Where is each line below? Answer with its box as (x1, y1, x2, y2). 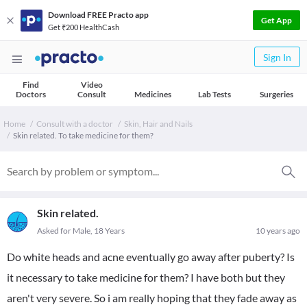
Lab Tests (198, 89, 231, 99)
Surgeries (259, 89, 293, 99)
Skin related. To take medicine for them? (13, 130, 153, 140)
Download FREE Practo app (48, 9, 149, 20)
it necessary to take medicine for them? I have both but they (7, 271, 285, 284)
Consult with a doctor (36, 119, 113, 129)
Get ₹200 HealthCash (48, 22, 119, 32)
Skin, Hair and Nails (124, 119, 193, 129)
